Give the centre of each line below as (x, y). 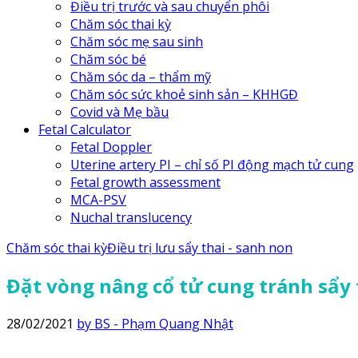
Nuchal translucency (131, 217)
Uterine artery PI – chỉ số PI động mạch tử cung (212, 165)
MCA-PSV (98, 200)
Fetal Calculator (85, 129)
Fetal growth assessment (145, 182)
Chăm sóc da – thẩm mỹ (141, 77)
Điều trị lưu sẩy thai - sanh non (200, 248)
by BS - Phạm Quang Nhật (155, 323)
